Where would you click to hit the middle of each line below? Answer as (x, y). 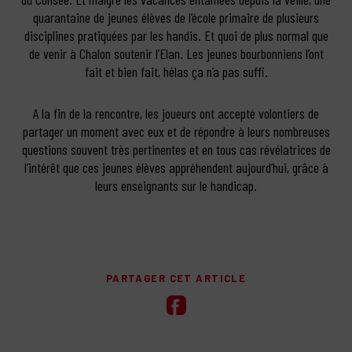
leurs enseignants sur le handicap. (176, 185)
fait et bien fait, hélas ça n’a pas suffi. (176, 71)
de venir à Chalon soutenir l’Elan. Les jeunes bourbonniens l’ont (176, 53)
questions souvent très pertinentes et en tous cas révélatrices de (176, 149)
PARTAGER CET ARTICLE (176, 278)
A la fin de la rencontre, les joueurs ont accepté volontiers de (176, 113)
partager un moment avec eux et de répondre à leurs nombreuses (176, 131)
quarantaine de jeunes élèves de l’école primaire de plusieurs (176, 17)
